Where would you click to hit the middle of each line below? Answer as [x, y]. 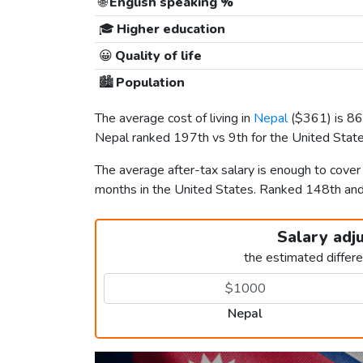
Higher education [169, 30]
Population [149, 83]
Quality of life [157, 56]
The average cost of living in [174, 119]
